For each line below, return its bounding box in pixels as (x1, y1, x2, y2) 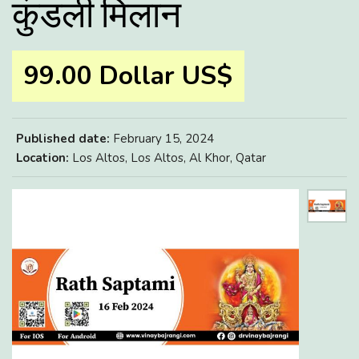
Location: (16, 150, 69, 166)
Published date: (16, 131, 110, 147)
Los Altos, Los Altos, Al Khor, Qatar (69, 150, 266, 166)
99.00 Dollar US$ (24, 58, 232, 93)
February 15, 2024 (110, 131, 214, 147)
